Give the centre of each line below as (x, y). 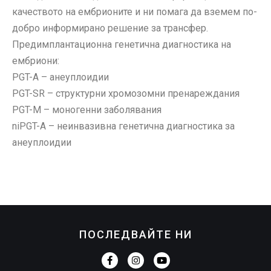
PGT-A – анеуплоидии (60, 77)
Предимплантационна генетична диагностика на (122, 45)
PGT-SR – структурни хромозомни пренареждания (126, 94)
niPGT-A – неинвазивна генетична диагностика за (123, 126)
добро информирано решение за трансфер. (110, 28)
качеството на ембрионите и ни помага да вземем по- (135, 12)
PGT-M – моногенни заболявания (87, 110)
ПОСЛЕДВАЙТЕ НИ (135, 235)
